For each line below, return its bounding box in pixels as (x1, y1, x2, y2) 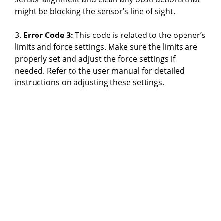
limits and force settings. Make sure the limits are (15, 41, 197, 52)
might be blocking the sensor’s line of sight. (15, 5, 175, 17)
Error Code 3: (23, 29, 73, 40)
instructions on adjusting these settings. (15, 76, 164, 88)
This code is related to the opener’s (73, 29, 206, 40)
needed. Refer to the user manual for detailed (15, 65, 184, 76)
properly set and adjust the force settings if (15, 53, 175, 64)
